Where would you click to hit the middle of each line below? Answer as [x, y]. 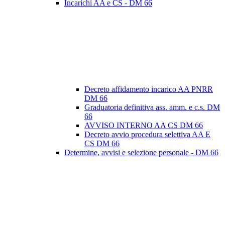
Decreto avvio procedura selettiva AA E [147, 135]
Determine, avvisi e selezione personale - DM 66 [141, 153]
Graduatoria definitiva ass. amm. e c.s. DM [152, 107]
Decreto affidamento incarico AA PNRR [149, 89]
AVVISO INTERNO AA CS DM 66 [144, 126]
